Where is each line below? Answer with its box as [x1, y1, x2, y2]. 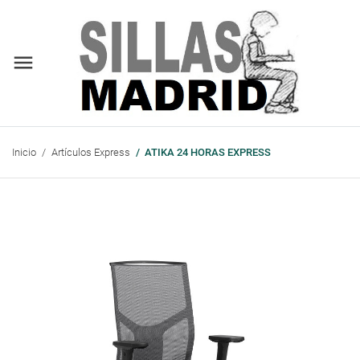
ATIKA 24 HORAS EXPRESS [145, 145, 271, 158]
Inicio [12, 145, 36, 158]
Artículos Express [51, 145, 130, 158]
